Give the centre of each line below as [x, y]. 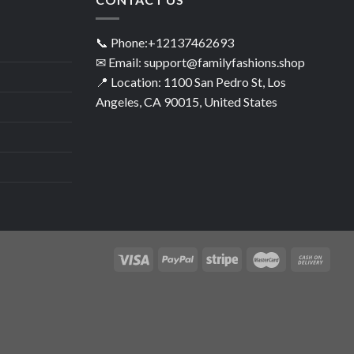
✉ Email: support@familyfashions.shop [200, 62]
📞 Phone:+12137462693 [165, 43]
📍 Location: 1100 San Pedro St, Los [191, 82]
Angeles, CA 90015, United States [186, 102]
